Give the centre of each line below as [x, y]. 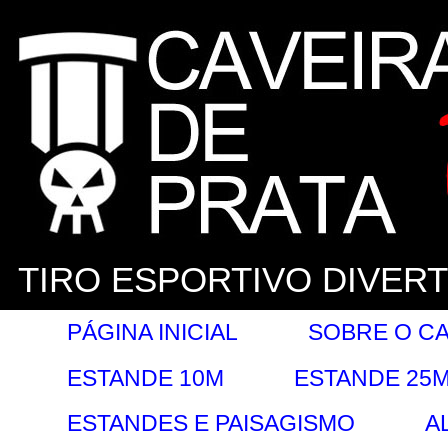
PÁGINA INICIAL [152, 332]
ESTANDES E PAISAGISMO [210, 423]
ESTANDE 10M [145, 377]
